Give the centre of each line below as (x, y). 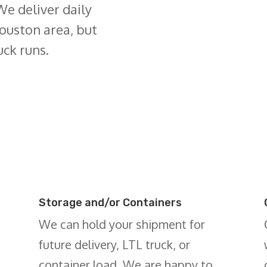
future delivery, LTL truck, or (114, 245)
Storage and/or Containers (110, 203)
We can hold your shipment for (122, 224)
